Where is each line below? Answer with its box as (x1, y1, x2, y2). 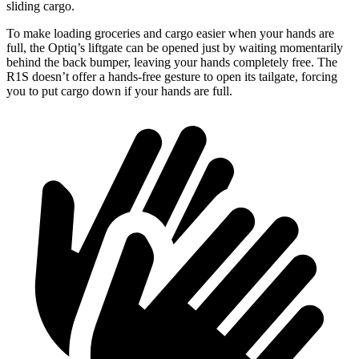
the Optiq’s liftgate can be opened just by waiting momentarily (30, 40, 343, 54)
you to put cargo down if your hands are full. (6, 83, 232, 98)
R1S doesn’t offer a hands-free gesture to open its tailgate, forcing (6, 69, 337, 83)
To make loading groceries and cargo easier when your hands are (6, 26, 334, 40)
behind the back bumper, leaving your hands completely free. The (6, 54, 337, 69)
